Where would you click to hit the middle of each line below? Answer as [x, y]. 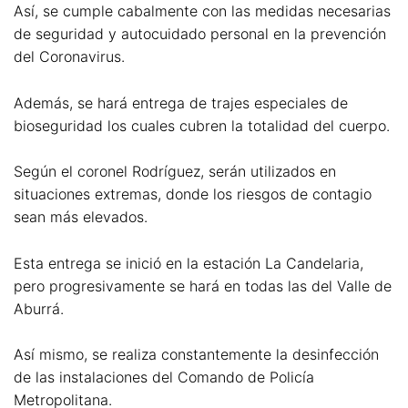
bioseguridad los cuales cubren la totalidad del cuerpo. [202, 125]
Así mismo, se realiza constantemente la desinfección [196, 355]
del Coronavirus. [69, 56]
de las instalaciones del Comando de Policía [164, 377]
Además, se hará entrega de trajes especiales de [181, 102]
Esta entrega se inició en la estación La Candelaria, [189, 263]
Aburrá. [39, 308]
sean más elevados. [81, 217]
